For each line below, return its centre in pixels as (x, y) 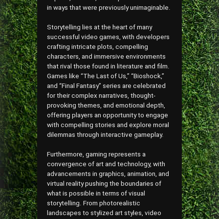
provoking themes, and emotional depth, (106, 105)
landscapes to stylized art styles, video (104, 213)
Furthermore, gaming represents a (97, 154)
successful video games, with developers (109, 37)
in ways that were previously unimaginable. (109, 8)
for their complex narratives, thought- (101, 96)
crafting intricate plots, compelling (98, 47)
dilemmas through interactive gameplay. (106, 135)
